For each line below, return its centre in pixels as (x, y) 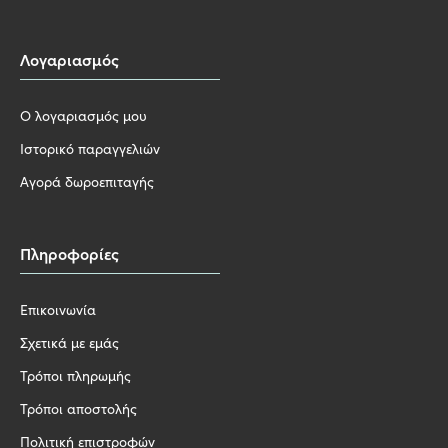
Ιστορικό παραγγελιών (90, 148)
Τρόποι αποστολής (78, 408)
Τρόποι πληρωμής (75, 375)
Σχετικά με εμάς (69, 342)
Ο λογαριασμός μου (83, 115)
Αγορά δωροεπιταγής (87, 181)
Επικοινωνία (58, 309)
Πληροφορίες (69, 253)
